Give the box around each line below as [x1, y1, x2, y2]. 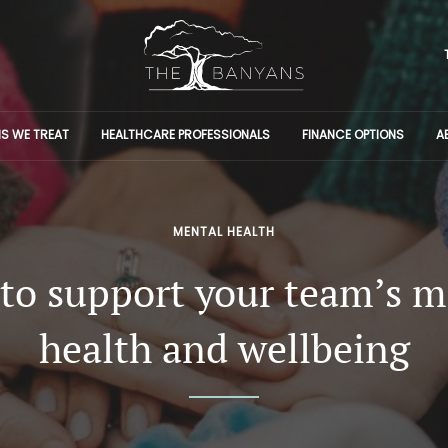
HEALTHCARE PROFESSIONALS [101, 125, 270, 143]
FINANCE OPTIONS [302, 125, 404, 143]
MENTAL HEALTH [173, 223, 275, 240]
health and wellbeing [38, 321, 410, 374]
